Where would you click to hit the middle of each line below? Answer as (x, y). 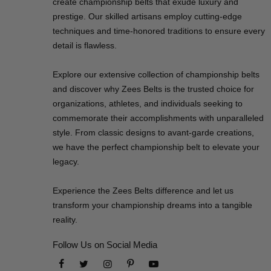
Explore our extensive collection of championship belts (156, 75)
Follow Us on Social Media (105, 244)
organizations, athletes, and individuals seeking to (148, 104)
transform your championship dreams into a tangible (152, 205)
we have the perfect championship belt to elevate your (156, 147)
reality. (65, 220)
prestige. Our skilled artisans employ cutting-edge (147, 17)
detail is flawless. (85, 46)
